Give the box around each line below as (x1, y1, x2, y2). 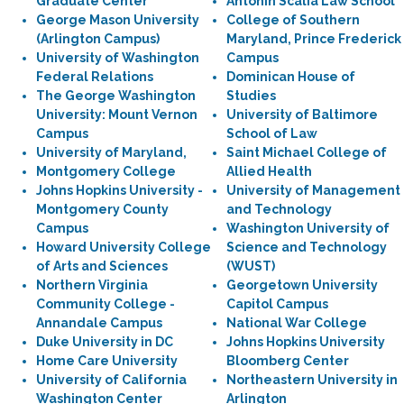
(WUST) (226, 259, 275, 273)
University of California (36, 372, 187, 387)
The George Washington (36, 88, 196, 103)
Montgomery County (36, 202, 169, 216)
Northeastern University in (226, 372, 398, 387)
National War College (226, 316, 367, 330)
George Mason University (36, 13, 199, 27)
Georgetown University (226, 278, 378, 292)
